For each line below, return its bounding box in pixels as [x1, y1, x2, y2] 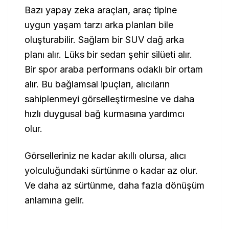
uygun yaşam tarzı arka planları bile [25, 19, 173, 30]
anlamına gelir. [25, 195, 84, 205]
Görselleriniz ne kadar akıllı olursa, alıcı [25, 150, 186, 161]
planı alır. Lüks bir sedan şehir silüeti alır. [25, 49, 192, 60]
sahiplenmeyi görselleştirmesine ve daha [25, 94, 194, 104]
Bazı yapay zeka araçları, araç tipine [25, 5, 177, 15]
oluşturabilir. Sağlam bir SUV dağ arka [25, 34, 184, 45]
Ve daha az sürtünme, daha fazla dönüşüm [25, 180, 204, 191]
